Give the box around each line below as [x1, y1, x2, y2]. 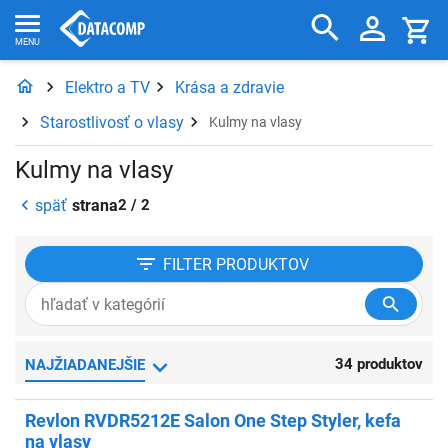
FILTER [172, 254, 216, 274]
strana [72, 195, 118, 215]
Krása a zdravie [175, 78, 284, 97]
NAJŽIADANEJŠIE [36, 356, 145, 374]
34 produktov [335, 355, 423, 373]
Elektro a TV [65, 78, 150, 97]
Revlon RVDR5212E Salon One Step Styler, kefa [25, 410, 401, 431]
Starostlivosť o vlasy [40, 113, 184, 132]
